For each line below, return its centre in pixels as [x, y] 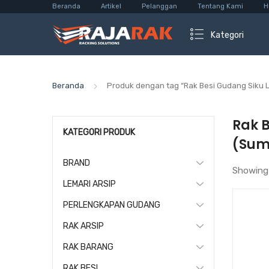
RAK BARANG [88, 247]
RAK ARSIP [83, 226]
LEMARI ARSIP [89, 184]
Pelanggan [159, 6]
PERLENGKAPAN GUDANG [112, 205]
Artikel [111, 6]
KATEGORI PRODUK [99, 132]
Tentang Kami [220, 6]
